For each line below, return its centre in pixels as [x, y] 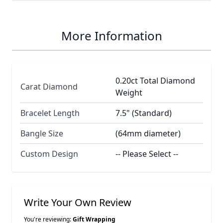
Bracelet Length [50, 113]
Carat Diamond [49, 86]
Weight [129, 92]
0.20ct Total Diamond [155, 80]
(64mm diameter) [148, 133]
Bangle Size [42, 133]
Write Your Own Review [78, 202]
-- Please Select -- [147, 154]
